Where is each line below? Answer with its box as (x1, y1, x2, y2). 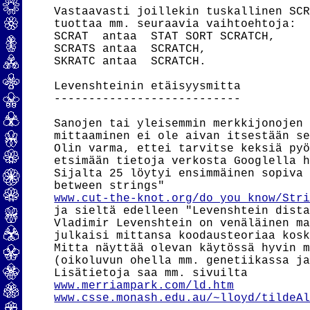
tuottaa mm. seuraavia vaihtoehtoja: (54, 18, 297, 30)
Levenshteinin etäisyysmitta (54, 80, 241, 93)
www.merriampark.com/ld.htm (54, 280, 235, 292)
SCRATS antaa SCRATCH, (54, 43, 207, 55)
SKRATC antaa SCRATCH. (54, 55, 207, 68)
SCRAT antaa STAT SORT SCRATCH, (54, 30, 276, 43)
